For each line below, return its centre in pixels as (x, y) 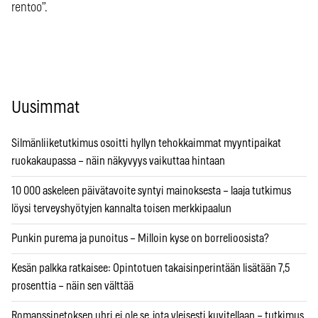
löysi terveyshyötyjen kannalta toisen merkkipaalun (121, 208)
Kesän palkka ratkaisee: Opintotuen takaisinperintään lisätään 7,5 (150, 268)
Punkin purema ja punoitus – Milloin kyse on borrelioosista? (140, 238)
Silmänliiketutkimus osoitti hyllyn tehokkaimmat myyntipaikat (146, 143)
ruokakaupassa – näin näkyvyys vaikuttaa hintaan (118, 161)
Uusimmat (45, 108)
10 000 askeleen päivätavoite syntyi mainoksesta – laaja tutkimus (151, 191)
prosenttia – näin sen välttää (72, 286)
